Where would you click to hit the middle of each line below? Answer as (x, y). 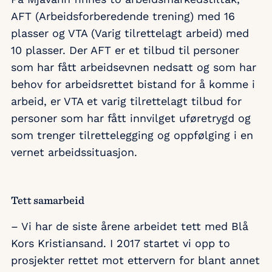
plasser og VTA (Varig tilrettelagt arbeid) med (130, 33)
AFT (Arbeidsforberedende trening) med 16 (123, 16)
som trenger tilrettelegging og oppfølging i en (132, 135)
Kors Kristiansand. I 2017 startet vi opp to (121, 243)
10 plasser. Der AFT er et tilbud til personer (125, 50)
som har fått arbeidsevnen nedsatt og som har (134, 67)
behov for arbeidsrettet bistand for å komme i (133, 84)
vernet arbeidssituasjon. (74, 152)
